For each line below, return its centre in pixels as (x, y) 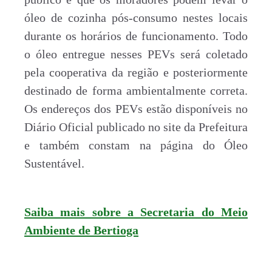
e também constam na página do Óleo (136, 145)
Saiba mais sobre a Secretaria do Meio (136, 212)
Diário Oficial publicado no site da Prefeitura (136, 127)
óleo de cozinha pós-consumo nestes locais (136, 18)
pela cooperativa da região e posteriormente (136, 72)
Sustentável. (57, 163)
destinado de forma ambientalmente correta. (136, 90)
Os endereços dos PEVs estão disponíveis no (136, 109)
